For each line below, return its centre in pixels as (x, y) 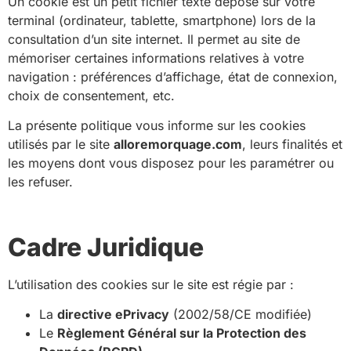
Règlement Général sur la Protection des (182, 333)
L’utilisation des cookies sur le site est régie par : (151, 284)
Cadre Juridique (106, 247)
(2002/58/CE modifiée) (241, 315)
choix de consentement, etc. (91, 95)
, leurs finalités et (292, 145)
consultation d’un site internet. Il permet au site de (154, 39)
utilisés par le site (61, 145)
